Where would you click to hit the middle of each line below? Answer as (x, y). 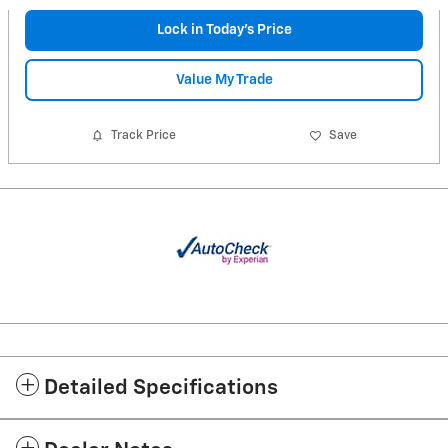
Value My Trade (224, 79)
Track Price (144, 136)
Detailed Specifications (161, 388)
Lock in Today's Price (224, 29)
